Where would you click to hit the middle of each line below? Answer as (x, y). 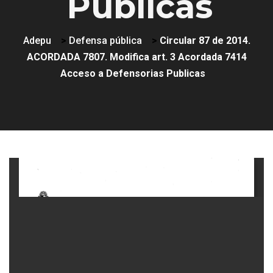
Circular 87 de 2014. (205, 41)
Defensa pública (105, 41)
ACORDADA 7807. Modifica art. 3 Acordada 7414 (136, 57)
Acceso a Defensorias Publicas (133, 73)
